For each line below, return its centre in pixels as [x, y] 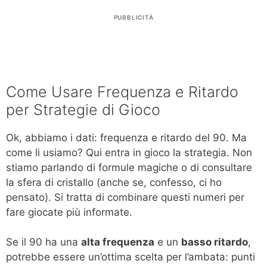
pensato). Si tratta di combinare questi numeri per [125, 197]
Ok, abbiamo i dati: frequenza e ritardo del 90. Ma [126, 137]
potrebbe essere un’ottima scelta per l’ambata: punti [131, 257]
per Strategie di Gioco [83, 109]
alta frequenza [118, 242]
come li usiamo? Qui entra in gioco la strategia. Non [129, 152]
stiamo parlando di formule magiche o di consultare [129, 167]
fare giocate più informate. [69, 212]
